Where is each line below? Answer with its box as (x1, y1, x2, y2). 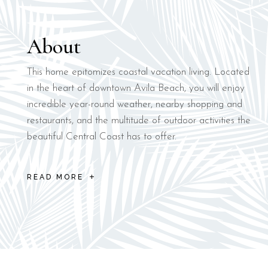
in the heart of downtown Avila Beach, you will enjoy (26, 83, 245, 93)
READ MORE (26, 173, 84, 182)
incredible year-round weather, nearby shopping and (26, 99, 242, 109)
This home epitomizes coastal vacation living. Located (26, 66, 249, 77)
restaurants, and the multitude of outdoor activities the (26, 115, 251, 126)
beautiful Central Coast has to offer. (26, 131, 176, 142)
